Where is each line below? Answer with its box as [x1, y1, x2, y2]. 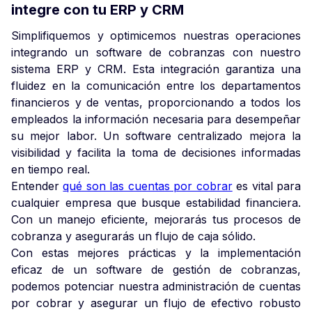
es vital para [232, 178, 302, 193]
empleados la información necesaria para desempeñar [11, 111, 301, 126]
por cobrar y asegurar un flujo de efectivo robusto [11, 295, 301, 310]
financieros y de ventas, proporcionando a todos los [11, 95, 301, 109]
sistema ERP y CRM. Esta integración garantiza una [11, 61, 301, 76]
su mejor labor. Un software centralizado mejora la [11, 128, 301, 143]
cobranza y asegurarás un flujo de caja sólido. [11, 228, 256, 243]
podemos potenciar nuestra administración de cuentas [11, 279, 301, 293]
